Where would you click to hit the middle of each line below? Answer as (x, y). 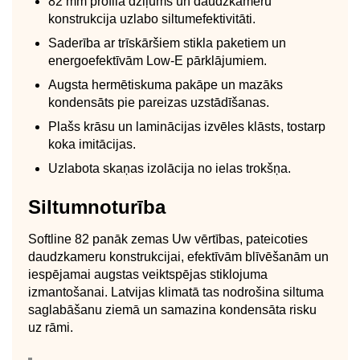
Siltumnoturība (97, 207)
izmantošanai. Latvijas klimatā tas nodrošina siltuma (176, 292)
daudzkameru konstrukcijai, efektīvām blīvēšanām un (178, 256)
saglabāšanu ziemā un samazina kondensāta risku (172, 309)
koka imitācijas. (92, 144)
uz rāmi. (51, 327)
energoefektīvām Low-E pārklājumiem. (157, 60)
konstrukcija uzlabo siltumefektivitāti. (152, 18)
